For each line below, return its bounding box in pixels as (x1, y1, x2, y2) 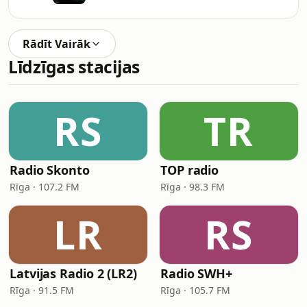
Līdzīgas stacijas (8, 56, 140, 78)
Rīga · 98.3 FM (160, 180, 225, 193)
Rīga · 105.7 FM (160, 284, 230, 297)
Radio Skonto (10, 162, 90, 178)
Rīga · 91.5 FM (10, 284, 74, 297)
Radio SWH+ (160, 265, 233, 282)
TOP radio (160, 162, 219, 178)
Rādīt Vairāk (23, 36, 90, 51)
